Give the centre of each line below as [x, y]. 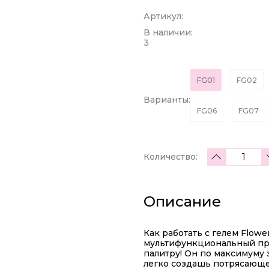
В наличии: [168, 32]
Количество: [171, 157]
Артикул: [163, 16]
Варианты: [167, 99]
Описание [182, 201]
